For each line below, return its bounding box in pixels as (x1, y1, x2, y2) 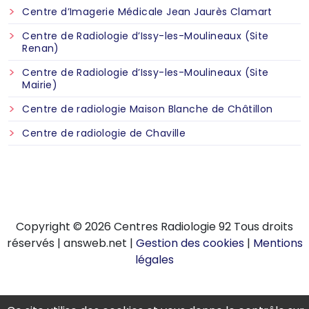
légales (135, 252, 174, 268)
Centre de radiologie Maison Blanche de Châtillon (22, 102, 273, 116)
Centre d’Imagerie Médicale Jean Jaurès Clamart (22, 5, 272, 19)
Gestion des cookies (135, 235, 244, 251)
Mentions (252, 235, 303, 251)
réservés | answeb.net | (6, 235, 136, 251)
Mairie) (22, 78, 58, 92)
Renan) (22, 41, 59, 55)
